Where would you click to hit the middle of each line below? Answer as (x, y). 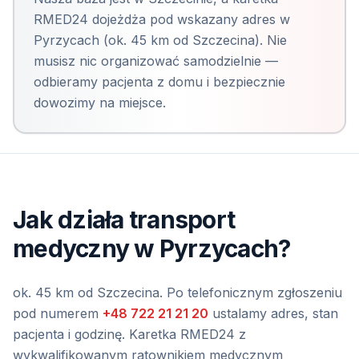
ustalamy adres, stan (275, 313)
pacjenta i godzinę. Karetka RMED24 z (129, 334)
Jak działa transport (124, 220)
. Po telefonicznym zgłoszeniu (251, 292)
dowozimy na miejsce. (100, 103)
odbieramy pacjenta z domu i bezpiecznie (159, 82)
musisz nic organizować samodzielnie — (156, 61)
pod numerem (56, 313)
